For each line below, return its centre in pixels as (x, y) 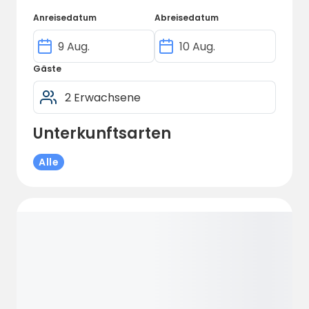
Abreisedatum (187, 18)
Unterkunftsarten (102, 133)
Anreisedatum (65, 18)
